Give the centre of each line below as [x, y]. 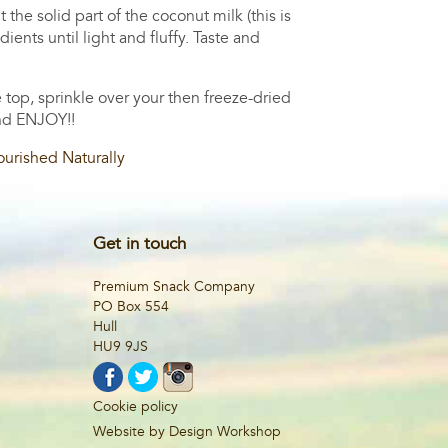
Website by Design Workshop [186, 431]
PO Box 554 [130, 306]
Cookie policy [135, 406]
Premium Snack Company [173, 286]
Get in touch [139, 243]
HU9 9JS [120, 346]
